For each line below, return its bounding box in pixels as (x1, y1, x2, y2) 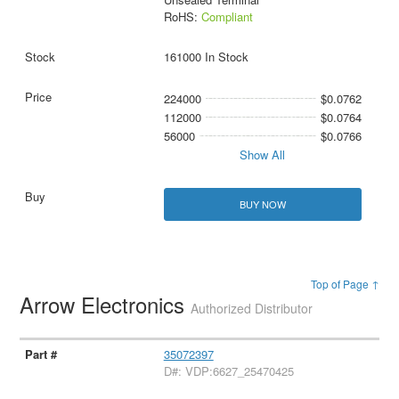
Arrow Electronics (20, 289, 191, 321)
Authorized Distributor (191, 299, 313, 318)
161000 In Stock (163, 47, 248, 65)
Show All (240, 145, 286, 163)
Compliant (200, 7, 253, 25)
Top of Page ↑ (310, 276, 379, 292)
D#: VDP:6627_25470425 (163, 362, 294, 380)
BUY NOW (239, 197, 286, 212)
